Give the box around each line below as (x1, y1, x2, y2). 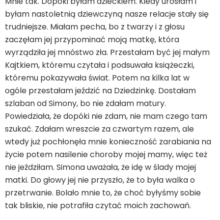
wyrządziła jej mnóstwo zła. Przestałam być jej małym (5, 47, 210, 58)
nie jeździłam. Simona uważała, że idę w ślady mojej (5, 162, 196, 173)
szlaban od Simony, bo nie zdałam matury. (5, 98, 166, 109)
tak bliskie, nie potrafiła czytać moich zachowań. (5, 200, 191, 211)
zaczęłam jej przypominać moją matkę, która (5, 34, 179, 45)
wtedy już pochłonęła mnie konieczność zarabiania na (5, 136, 211, 147)
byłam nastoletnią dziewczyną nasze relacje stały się (5, 8, 209, 20)
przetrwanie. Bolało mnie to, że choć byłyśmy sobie (5, 187, 201, 198)
